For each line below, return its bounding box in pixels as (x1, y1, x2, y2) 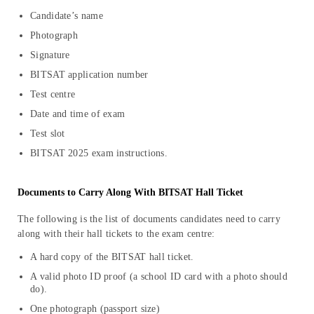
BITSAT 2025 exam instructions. (30, 147, 168, 158)
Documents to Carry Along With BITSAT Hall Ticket (18, 187, 243, 198)
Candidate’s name (30, 10, 103, 21)
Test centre (30, 88, 76, 100)
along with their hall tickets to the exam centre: (18, 228, 215, 240)
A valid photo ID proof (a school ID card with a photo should (30, 271, 287, 282)
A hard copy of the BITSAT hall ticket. (30, 252, 194, 263)
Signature (30, 49, 70, 60)
